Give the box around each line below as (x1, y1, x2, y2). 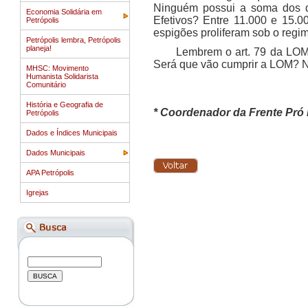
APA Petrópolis (26, 168, 74, 177)
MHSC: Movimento (26, 64, 89, 72)
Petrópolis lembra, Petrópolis (26, 36, 121, 44)
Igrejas (26, 188, 49, 197)
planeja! (26, 44, 52, 52)
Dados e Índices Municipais (26, 129, 118, 137)
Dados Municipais (26, 148, 85, 157)
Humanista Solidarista (26, 72, 98, 80)
